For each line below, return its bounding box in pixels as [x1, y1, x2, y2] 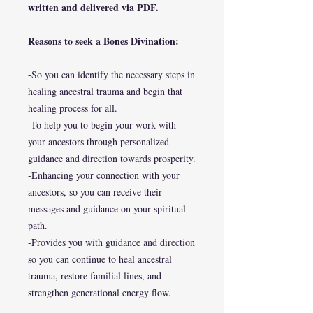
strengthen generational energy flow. [28, 286, 171, 299]
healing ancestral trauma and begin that [28, 85, 182, 98]
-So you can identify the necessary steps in [28, 68, 195, 81]
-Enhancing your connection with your [28, 168, 180, 182]
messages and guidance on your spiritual [28, 202, 186, 215]
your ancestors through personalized [28, 135, 169, 148]
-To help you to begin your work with [28, 118, 176, 131]
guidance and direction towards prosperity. [28, 152, 196, 165]
